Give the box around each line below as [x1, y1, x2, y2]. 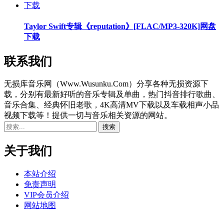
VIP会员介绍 [24, 190, 69, 199]
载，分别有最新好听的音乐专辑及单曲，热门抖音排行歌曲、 [4, 90, 220, 99]
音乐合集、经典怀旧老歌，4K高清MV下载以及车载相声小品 [4, 100, 219, 109]
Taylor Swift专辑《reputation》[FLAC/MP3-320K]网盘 [24, 22, 216, 31]
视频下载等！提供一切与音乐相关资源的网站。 [4, 111, 172, 120]
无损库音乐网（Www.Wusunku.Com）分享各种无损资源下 [4, 79, 208, 88]
